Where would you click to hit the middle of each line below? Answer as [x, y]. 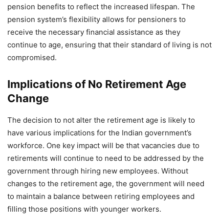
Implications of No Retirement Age [97, 84]
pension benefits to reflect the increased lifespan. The [101, 7]
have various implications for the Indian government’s [99, 133]
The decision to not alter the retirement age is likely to [101, 120]
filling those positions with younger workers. [84, 209]
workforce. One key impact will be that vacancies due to [103, 145]
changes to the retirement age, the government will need [106, 184]
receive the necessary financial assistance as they [94, 32]
